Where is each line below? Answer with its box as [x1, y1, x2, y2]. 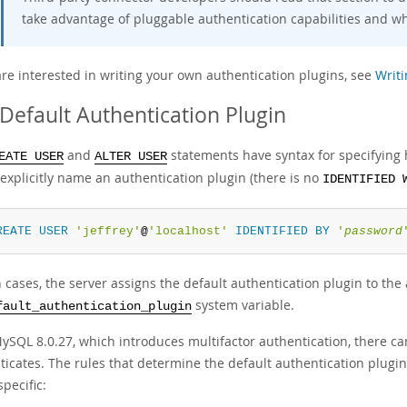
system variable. [192, 296, 294, 313]
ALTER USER [94, 150, 167, 164]
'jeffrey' [74, 224, 141, 238]
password [343, 224, 402, 238]
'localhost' [147, 224, 228, 238]
